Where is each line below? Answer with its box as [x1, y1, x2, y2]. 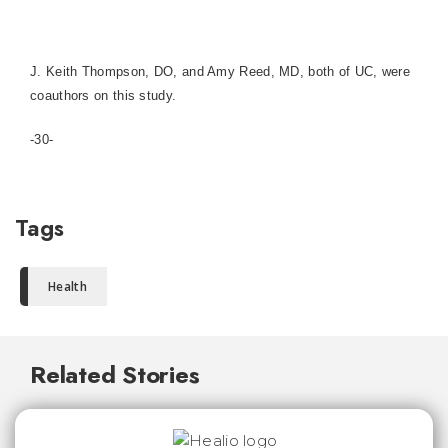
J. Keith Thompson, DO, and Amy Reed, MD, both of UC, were [30, 64, 411, 79]
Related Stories [30, 357, 200, 392]
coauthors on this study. [30, 88, 177, 103]
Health [48, 278, 87, 295]
